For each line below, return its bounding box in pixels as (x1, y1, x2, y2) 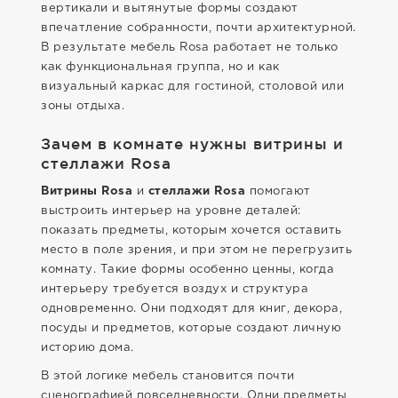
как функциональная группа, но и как (41, 62, 280, 72)
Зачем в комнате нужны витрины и (41, 135, 344, 152)
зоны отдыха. (41, 101, 124, 111)
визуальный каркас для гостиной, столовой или (41, 82, 344, 92)
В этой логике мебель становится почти (41, 371, 295, 381)
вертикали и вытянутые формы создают (41, 4, 298, 13)
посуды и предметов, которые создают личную (41, 323, 341, 333)
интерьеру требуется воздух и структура (41, 284, 308, 294)
